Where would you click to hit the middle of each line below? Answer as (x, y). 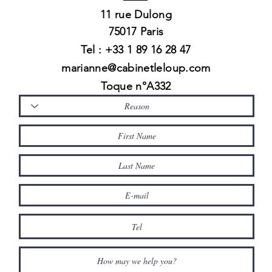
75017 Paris (136, 32)
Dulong (153, 15)
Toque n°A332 (136, 86)
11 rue (117, 15)
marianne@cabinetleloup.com (136, 68)
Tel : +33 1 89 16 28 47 (136, 50)
